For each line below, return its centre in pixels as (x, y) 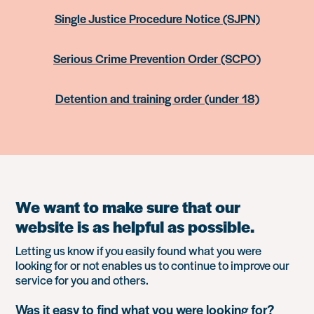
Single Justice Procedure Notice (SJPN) (157, 18)
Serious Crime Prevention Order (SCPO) (157, 58)
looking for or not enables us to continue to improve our (153, 265)
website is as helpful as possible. (135, 226)
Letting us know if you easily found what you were (139, 250)
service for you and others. (82, 279)
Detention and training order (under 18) (157, 98)
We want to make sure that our (128, 206)
